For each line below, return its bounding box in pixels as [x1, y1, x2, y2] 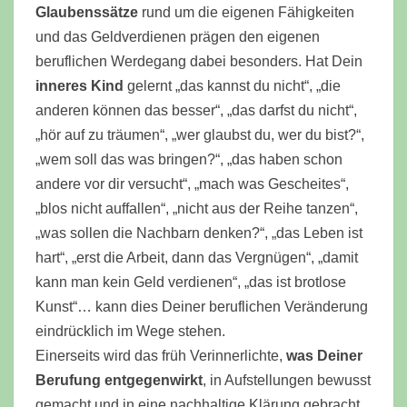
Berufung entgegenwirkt [35, 372, 203, 388]
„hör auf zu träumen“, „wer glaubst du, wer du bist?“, [35, 127, 364, 143]
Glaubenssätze [35, 5, 138, 20]
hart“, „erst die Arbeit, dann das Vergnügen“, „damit [35, 250, 358, 265]
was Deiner [286, 348, 362, 363]
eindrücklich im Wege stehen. [35, 323, 225, 339]
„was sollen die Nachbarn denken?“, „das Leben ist [35, 225, 362, 241]
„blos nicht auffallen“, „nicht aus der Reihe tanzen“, [35, 201, 358, 216]
